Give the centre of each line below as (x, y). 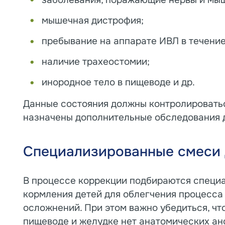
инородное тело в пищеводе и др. (118, 83)
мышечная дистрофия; (92, 21)
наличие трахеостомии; (95, 62)
